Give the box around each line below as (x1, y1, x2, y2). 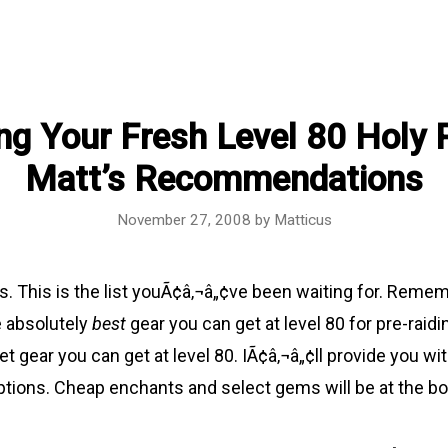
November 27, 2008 (116, 210, 251, 229)
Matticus (273, 210, 332, 229)
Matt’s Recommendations (25, 159, 423, 201)
